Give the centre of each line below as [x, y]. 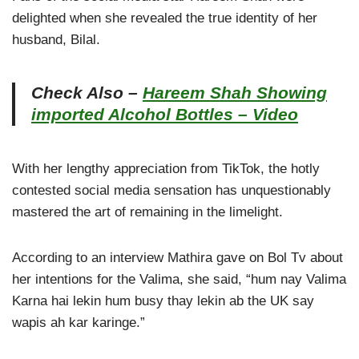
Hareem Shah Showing [235, 93]
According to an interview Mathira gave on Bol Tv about [177, 257]
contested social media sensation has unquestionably [171, 190]
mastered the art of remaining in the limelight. [147, 212]
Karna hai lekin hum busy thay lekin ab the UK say [163, 301]
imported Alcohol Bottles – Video [165, 114]
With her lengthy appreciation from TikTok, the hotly [166, 168]
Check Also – [87, 93]
